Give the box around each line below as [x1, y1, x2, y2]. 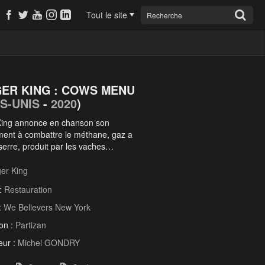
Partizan [15, 219, 46, 231]
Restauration [4, 183, 52, 195]
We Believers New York [4, 201, 91, 213]
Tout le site [86, 9, 127, 21]
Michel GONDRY [18, 237, 80, 248]
